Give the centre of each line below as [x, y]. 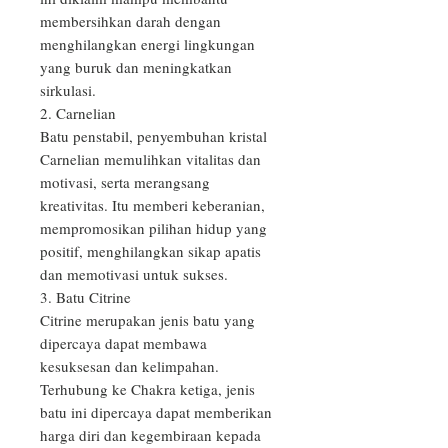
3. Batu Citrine [85, 297]
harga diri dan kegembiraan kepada [150, 435]
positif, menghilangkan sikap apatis [150, 251]
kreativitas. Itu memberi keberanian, [152, 205]
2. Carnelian [78, 113]
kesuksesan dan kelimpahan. [129, 366]
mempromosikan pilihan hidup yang [153, 228]
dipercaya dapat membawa [123, 343]
